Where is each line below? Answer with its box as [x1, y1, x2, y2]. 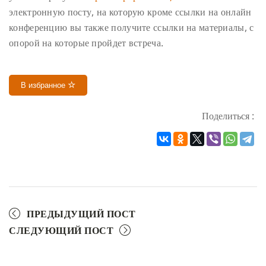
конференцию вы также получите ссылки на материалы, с [9, 21, 254, 34]
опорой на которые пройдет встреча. [9, 36, 164, 50]
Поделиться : [202, 109, 254, 123]
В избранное [21, 81, 68, 90]
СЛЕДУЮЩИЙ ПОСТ [9, 224, 113, 237]
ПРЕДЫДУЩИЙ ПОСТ [27, 207, 136, 221]
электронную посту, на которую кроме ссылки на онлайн [9, 5, 252, 19]
